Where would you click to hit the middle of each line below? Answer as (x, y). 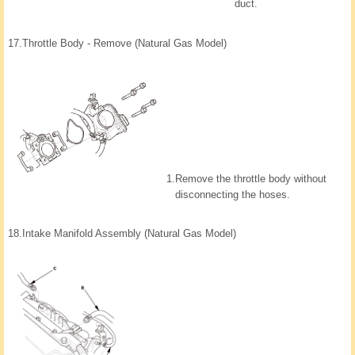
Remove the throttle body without (251, 179)
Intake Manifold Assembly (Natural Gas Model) (129, 234)
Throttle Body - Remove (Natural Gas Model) (124, 44)
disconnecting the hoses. (233, 195)
